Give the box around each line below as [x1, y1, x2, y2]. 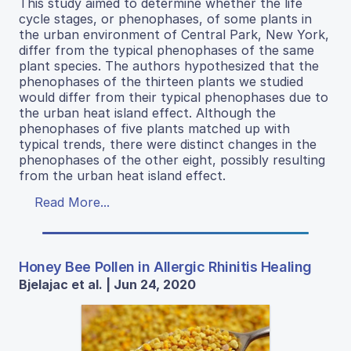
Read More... [34, 194, 110, 210]
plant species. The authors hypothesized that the [19, 57, 319, 74]
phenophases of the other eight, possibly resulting [19, 151, 325, 168]
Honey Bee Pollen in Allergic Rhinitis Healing [19, 258, 312, 275]
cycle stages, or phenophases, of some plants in [19, 10, 312, 27]
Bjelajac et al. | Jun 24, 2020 [19, 276, 196, 292]
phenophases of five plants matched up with [19, 120, 290, 136]
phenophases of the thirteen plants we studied [19, 73, 303, 89]
